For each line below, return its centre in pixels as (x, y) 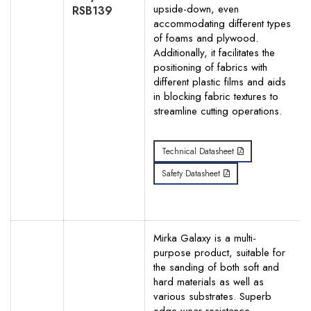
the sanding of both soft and (216, 267)
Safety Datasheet (191, 174)
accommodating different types (222, 24)
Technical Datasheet (198, 151)
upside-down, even (196, 9)
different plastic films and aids (220, 82)
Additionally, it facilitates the (214, 53)
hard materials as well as (209, 282)
